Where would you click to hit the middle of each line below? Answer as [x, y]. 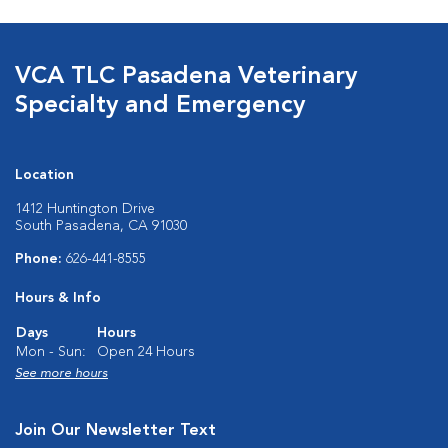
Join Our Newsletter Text [115, 431]
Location [44, 175]
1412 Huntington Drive [85, 209]
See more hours [61, 373]
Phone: [40, 259]
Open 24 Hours [146, 352]
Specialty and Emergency [160, 106]
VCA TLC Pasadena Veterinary [186, 77]
